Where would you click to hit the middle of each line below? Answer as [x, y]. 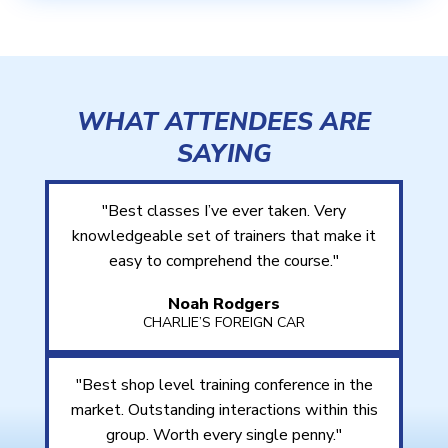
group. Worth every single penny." [224, 434]
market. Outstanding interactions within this [224, 409]
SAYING [224, 153]
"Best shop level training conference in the [224, 384]
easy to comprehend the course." [224, 260]
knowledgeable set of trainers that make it [224, 235]
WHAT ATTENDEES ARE [224, 121]
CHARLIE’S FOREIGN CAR [224, 322]
